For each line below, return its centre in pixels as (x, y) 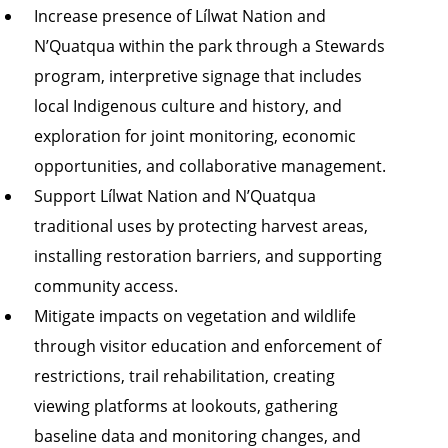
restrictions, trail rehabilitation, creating (184, 376)
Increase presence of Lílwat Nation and (179, 16)
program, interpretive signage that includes (197, 76)
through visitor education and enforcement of (207, 346)
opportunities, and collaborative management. (209, 166)
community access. (105, 286)
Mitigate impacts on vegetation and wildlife (194, 316)
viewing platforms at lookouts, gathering (185, 406)
